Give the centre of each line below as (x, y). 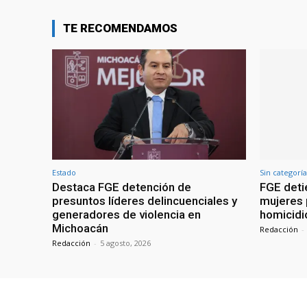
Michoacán (80, 228)
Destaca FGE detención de (122, 187)
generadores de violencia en (126, 214)
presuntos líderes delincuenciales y (145, 200)
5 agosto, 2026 (125, 243)
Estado (64, 172)
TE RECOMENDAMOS (120, 28)
